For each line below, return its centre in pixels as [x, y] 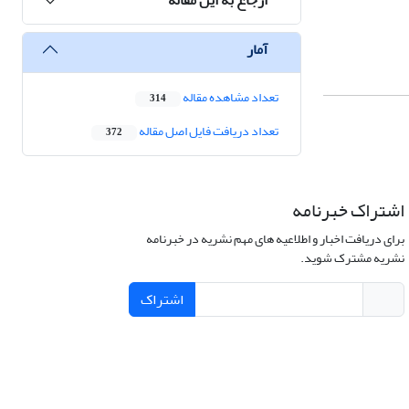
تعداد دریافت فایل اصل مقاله [208, 131]
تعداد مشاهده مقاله [230, 98]
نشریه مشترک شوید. [352, 258]
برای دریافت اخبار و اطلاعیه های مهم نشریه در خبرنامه [275, 239]
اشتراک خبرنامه [348, 211]
